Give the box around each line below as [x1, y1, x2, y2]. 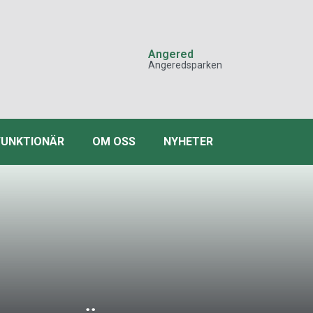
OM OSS [92, 135, 136, 148]
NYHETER [163, 135, 213, 148]
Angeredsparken [147, 59, 222, 71]
